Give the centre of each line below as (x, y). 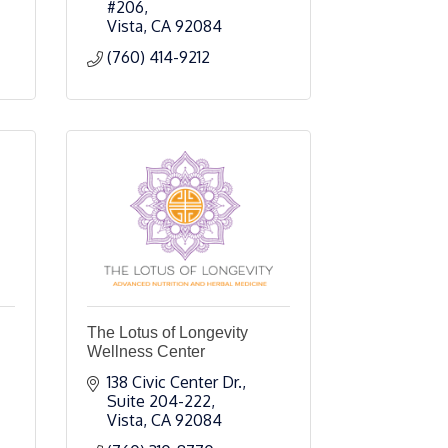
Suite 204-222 (159, 401)
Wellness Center (146, 351)
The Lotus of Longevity (167, 332)
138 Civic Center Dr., (176, 382)
